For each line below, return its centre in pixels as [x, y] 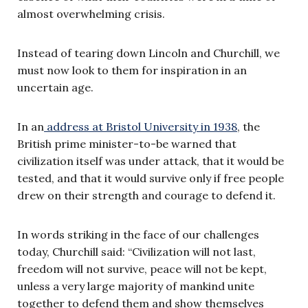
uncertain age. [55, 87]
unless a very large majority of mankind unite [136, 286]
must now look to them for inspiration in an [132, 70]
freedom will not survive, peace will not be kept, [142, 268]
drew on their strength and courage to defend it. [146, 195]
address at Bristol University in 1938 [141, 126]
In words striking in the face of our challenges [138, 234]
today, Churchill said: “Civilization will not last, [136, 251]
